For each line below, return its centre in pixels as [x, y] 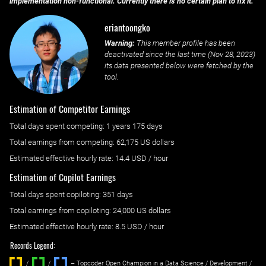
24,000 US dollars [142, 210]
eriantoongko [127, 28]
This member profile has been [185, 43]
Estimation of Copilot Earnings [63, 177]
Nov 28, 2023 [231, 55]
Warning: [119, 43]
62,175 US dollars [145, 142]
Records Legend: [33, 246]
